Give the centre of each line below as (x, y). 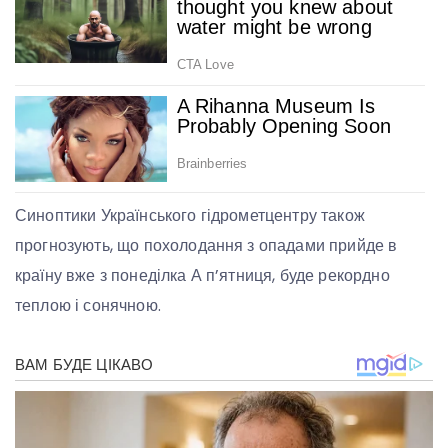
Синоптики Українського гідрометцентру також (190, 216)
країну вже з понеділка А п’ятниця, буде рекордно (202, 276)
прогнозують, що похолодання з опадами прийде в (206, 246)
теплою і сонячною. (88, 306)
